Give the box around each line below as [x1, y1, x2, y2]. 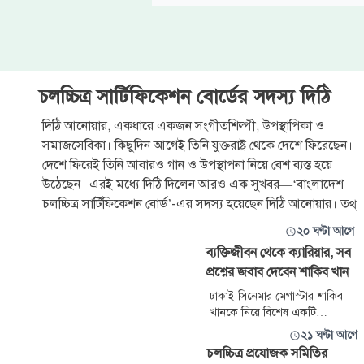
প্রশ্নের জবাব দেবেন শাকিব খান [206, 264, 349, 280]
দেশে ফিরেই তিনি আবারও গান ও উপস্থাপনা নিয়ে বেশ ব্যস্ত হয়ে [42, 157, 332, 173]
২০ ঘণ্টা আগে [297, 224, 354, 238]
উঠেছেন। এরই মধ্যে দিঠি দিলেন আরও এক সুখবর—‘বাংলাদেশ [42, 176, 344, 193]
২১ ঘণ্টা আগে [301, 328, 357, 342]
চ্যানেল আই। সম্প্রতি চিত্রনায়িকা [210, 338, 339, 352]
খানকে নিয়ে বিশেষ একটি [210, 305, 316, 319]
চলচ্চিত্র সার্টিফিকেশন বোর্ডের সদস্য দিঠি [39, 84, 331, 109]
